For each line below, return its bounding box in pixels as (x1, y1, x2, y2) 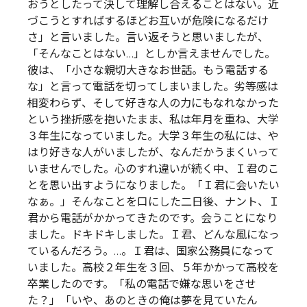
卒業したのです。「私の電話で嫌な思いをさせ (27, 277, 256, 291)
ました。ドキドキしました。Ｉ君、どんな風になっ (27, 228, 280, 241)
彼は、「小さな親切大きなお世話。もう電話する (27, 63, 269, 77)
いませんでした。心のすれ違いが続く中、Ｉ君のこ (27, 162, 279, 175)
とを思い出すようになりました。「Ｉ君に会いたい (27, 178, 280, 192)
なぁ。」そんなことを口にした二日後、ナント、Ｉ (27, 195, 280, 208)
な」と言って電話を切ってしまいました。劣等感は (27, 79, 278, 93)
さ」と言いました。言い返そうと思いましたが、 (27, 30, 269, 44)
